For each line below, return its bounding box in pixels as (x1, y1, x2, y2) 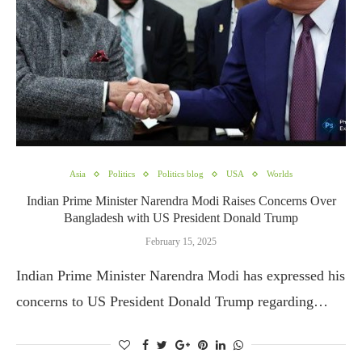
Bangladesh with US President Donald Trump (64, 211, 298, 225)
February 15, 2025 (145, 236, 217, 247)
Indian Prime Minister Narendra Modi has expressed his (16, 267, 345, 284)
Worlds (267, 169, 293, 179)
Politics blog (158, 169, 204, 179)
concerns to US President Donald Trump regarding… (16, 293, 328, 309)
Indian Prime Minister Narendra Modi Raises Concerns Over (26, 194, 336, 208)
